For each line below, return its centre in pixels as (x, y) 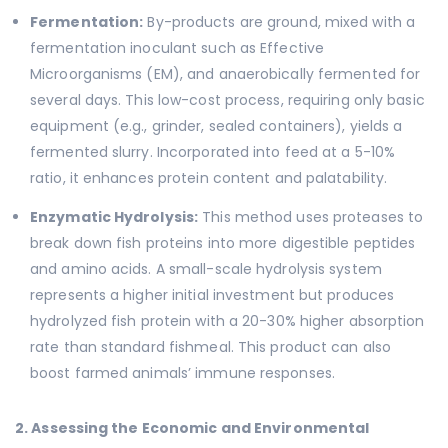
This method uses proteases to (311, 217)
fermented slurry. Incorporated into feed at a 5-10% (213, 152)
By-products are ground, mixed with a (279, 22)
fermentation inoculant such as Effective (177, 48)
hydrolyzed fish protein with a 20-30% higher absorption (227, 321)
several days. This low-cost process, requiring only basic (227, 100)
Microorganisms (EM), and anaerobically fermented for (225, 74)
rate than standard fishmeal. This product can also (211, 347)
